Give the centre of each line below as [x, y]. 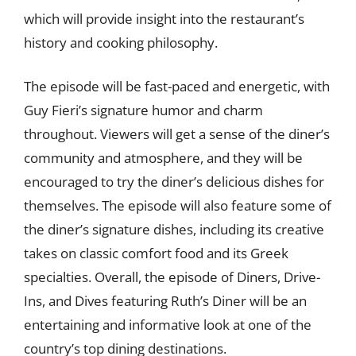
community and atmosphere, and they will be [163, 158]
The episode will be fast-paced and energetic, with [177, 86]
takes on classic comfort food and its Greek [156, 253]
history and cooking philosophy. [121, 42]
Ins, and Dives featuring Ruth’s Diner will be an [165, 301]
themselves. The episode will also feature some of [178, 205]
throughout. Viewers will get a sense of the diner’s [177, 134]
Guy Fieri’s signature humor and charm [143, 110]
